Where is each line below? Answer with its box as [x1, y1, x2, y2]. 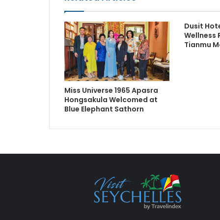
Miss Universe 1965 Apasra [64, 85, 158, 95]
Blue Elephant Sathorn [64, 104, 144, 114]
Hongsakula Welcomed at [64, 94, 158, 105]
